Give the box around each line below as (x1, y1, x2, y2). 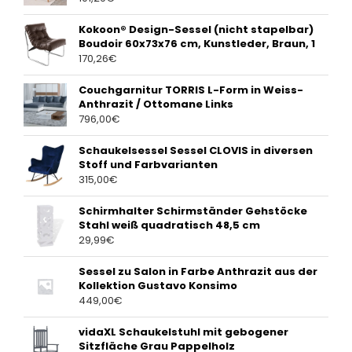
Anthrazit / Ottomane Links (79, 97, 233, 112)
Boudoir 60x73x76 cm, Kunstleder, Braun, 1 (79, 36, 315, 52)
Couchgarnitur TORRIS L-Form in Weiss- (79, 82, 303, 98)
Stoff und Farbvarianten (79, 157, 218, 173)
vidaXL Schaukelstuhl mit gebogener (79, 324, 288, 340)
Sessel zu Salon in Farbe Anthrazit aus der (79, 264, 317, 280)
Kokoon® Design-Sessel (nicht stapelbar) (79, 22, 313, 38)
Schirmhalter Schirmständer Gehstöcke (79, 203, 307, 219)
